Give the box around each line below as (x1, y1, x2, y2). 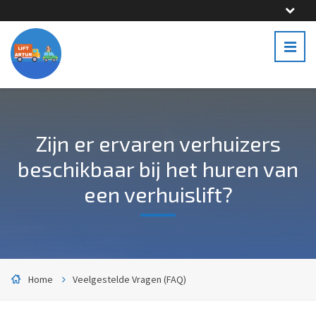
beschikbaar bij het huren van (18, 156, 298, 181)
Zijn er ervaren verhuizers (35, 130, 281, 156)
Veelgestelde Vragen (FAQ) (73, 273, 186, 286)
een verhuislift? (83, 181, 233, 207)
